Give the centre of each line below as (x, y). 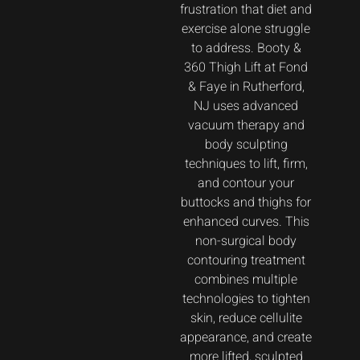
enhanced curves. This (246, 222)
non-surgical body (246, 241)
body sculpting (246, 145)
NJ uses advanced (246, 106)
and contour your (246, 184)
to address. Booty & (246, 49)
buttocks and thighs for (246, 203)
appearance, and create (246, 338)
